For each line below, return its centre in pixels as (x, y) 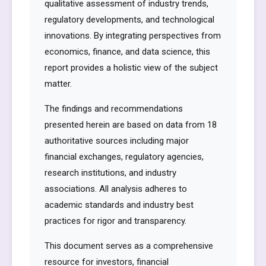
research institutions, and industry (110, 173)
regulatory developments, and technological (129, 20)
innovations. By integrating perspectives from (133, 36)
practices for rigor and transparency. (115, 221)
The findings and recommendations (114, 109)
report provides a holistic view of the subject (131, 68)
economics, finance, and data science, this (127, 52)
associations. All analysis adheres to (116, 189)
